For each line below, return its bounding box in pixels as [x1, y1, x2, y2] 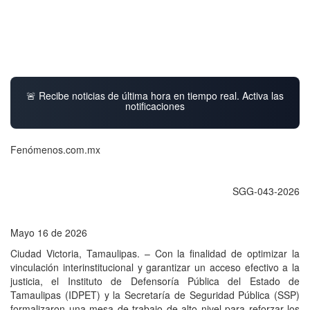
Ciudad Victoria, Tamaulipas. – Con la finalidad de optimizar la [10, 246, 300, 260]
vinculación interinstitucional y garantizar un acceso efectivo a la [10, 259, 300, 274]
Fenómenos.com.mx [10, 142, 100, 156]
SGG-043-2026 [232, 183, 300, 198]
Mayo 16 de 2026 [10, 225, 87, 239]
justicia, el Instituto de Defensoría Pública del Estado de [10, 273, 300, 288]
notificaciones [125, 98, 185, 113]
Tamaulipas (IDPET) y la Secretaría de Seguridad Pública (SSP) [10, 287, 300, 302]
